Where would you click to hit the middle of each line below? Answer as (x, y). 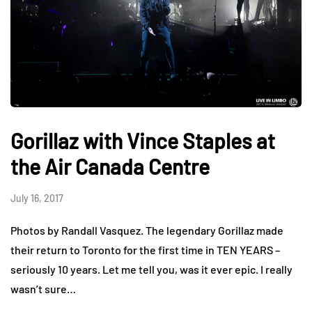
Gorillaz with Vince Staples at (143, 141)
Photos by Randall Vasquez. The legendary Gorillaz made (147, 231)
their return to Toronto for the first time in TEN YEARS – (145, 250)
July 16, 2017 (37, 198)
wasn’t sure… (43, 289)
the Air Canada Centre (110, 167)
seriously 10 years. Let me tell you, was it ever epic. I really (151, 270)
